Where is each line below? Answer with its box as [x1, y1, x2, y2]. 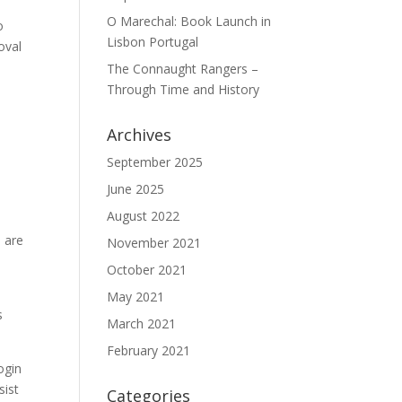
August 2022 [107, 207, 180, 224]
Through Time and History [107, 81, 260, 98]
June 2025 [107, 180, 165, 197]
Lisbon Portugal [107, 33, 199, 50]
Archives [107, 124, 172, 145]
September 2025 [107, 153, 204, 170]
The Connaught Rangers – [107, 60, 259, 77]
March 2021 [107, 315, 177, 332]
